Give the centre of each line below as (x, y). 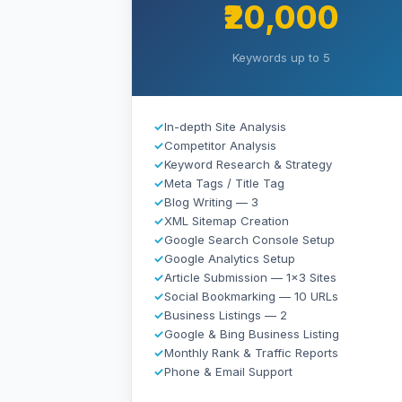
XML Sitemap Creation (227, 220)
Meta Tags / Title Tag (224, 183)
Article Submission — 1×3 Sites (250, 277)
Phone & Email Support (228, 371)
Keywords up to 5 (281, 57)
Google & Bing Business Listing (252, 333)
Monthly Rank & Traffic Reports (251, 352)
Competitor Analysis (220, 145)
